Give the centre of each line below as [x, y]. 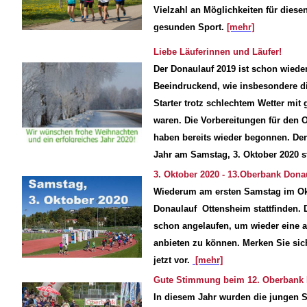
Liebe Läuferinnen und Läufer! [218, 51]
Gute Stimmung [188, 280]
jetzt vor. [173, 260]
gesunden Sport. [190, 27]
